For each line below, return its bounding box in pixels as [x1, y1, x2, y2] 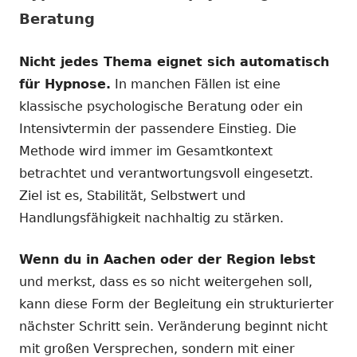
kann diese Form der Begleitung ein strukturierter [19, 296, 334, 312]
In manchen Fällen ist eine [111, 76, 280, 92]
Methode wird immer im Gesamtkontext [19, 143, 273, 159]
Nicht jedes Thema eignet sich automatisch [19, 53, 329, 69]
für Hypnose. [19, 76, 111, 92]
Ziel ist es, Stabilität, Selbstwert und [19, 187, 245, 203]
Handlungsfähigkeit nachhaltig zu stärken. [19, 210, 284, 226]
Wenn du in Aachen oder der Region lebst [19, 251, 316, 267]
